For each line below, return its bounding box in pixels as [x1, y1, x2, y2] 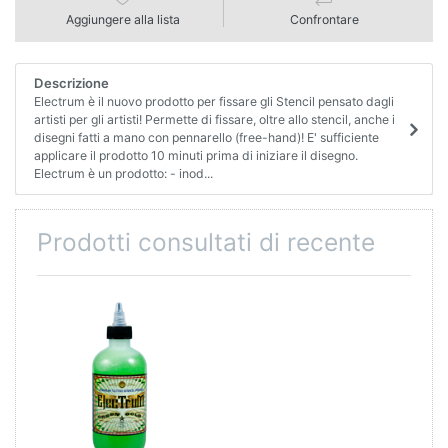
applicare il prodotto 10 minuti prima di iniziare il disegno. [33, 148, 358, 164]
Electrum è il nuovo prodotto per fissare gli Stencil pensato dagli [33, 94, 394, 110]
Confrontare [289, 11, 359, 27]
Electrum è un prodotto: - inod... [33, 166, 213, 182]
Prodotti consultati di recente [37, 226, 375, 257]
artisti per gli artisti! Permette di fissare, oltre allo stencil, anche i [33, 112, 395, 128]
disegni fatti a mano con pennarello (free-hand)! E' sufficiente [33, 130, 379, 146]
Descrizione [33, 75, 109, 92]
